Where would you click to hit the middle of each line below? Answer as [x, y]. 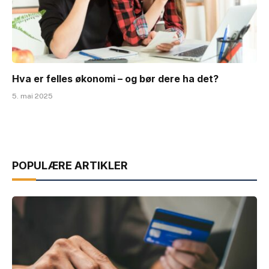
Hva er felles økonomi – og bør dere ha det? [115, 79]
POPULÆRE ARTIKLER [70, 166]
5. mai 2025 [32, 96]
